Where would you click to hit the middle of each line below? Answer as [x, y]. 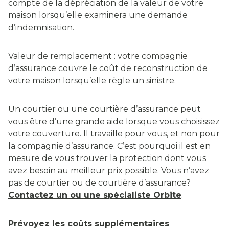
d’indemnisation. [41, 28]
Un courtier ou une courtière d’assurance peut [105, 109]
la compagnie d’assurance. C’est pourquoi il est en [109, 146]
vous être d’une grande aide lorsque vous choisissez [114, 122]
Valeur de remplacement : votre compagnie [98, 56]
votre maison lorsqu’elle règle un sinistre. [92, 81]
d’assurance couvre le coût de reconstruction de [108, 68]
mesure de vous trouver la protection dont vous [107, 158]
